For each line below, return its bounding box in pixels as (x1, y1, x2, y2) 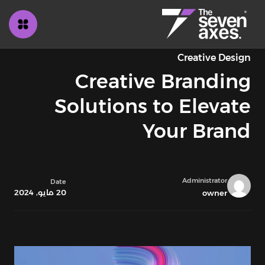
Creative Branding (75, 69, 251, 93)
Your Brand (143, 119, 251, 143)
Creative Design (177, 52, 251, 63)
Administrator (182, 176, 227, 185)
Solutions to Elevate (54, 94, 251, 118)
